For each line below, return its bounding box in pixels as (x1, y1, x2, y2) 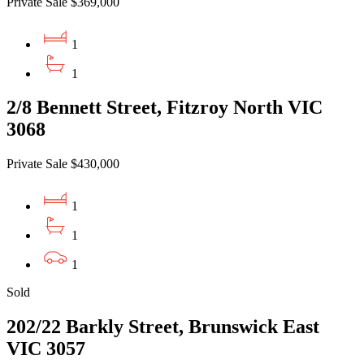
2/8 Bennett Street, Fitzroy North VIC (6, 97, 323, 119)
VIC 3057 (6, 338, 85, 360)
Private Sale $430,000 (6, 157, 119, 171)
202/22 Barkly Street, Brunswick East (6, 316, 319, 338)
